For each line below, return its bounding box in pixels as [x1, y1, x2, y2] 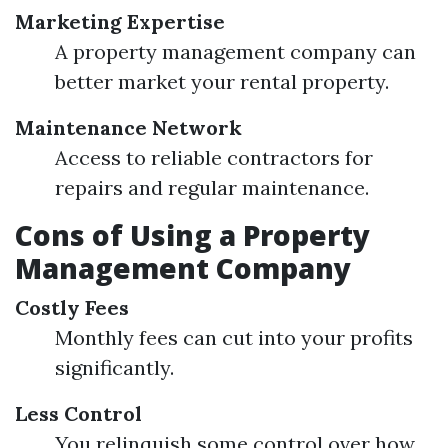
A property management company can [55, 39, 416, 64]
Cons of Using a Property [15, 216, 370, 254]
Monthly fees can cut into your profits [55, 325, 413, 350]
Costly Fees [15, 295, 129, 320]
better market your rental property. [55, 69, 389, 94]
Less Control [15, 401, 142, 426]
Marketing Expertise [15, 9, 225, 34]
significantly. [55, 355, 174, 380]
